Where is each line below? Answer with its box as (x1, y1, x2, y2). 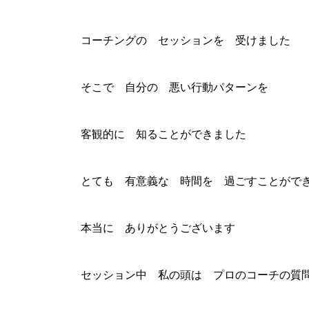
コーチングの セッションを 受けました (81, 34, 290, 47)
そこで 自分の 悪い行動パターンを (81, 81, 268, 94)
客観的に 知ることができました (81, 128, 246, 141)
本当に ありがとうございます (81, 222, 235, 235)
